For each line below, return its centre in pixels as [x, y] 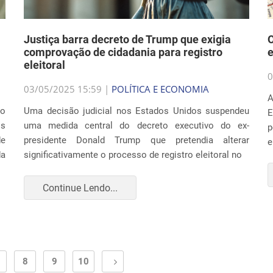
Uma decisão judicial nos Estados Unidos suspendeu [136, 111]
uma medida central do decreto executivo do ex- [136, 126]
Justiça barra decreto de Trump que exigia [127, 39]
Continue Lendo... [80, 188]
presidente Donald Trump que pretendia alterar [136, 140]
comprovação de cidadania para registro [123, 52]
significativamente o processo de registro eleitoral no [133, 155]
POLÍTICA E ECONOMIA [160, 89]
